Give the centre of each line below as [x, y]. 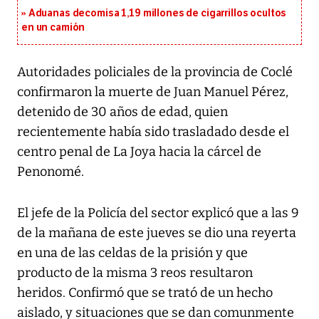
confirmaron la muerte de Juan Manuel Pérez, [153, 92]
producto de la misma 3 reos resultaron [135, 273]
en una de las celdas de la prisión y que [132, 253]
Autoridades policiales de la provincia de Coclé [155, 72]
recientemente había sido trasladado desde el [153, 132]
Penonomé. [51, 172]
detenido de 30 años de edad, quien [122, 112]
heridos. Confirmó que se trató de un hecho [145, 293]
